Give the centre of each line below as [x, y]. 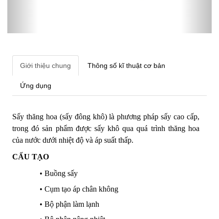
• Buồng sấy [59, 174]
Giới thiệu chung [45, 66]
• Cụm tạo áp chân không [79, 189]
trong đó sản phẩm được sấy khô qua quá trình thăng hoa [106, 128]
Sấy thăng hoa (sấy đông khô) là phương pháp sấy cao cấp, [106, 117]
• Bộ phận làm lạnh [69, 204]
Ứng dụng [36, 86]
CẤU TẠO [31, 157]
